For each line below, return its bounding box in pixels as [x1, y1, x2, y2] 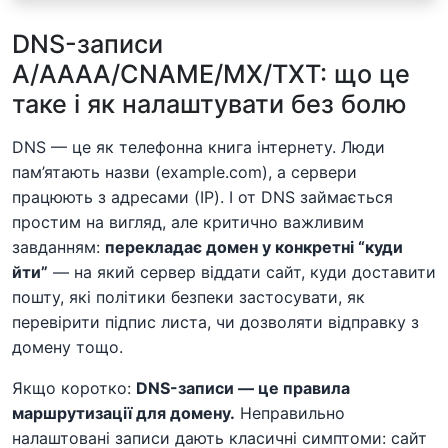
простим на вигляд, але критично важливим [12, 211, 364, 232]
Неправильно [235, 402, 345, 423]
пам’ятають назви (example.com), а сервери [12, 161, 357, 182]
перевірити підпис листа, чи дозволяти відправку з [12, 311, 419, 332]
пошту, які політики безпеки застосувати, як [12, 286, 365, 307]
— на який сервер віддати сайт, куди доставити [48, 261, 436, 282]
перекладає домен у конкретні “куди [105, 236, 403, 257]
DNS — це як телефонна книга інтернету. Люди [12, 136, 385, 157]
